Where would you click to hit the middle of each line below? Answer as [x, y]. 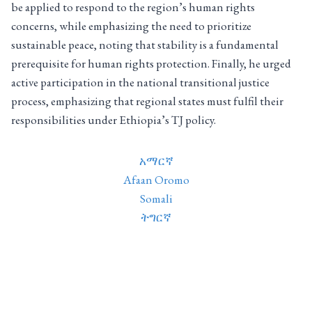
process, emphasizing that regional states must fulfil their [147, 101]
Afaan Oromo [156, 180]
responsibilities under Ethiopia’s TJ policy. [114, 120]
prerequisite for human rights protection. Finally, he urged [151, 64]
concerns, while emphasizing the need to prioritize [131, 26]
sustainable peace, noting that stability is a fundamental [145, 45]
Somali [156, 199]
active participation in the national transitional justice [140, 83]
